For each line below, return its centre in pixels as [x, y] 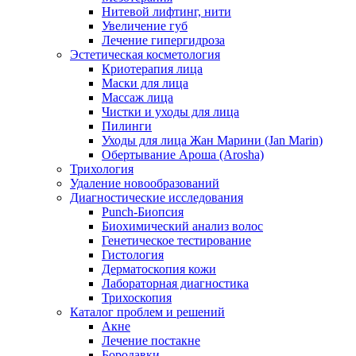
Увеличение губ [145, 26]
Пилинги [127, 126]
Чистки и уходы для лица [170, 112]
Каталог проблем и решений [147, 312]
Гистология [133, 255]
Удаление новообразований [145, 183]
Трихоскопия [137, 298]
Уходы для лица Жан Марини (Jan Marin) [212, 140]
